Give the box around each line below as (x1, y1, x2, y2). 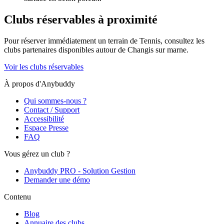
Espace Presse (24, 123, 68, 132)
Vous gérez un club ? (4, 149, 70, 158)
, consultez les (160, 36, 204, 45)
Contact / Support (24, 105, 79, 114)
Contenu (4, 192, 31, 201)
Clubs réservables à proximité (4, 12, 157, 26)
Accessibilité (24, 114, 64, 123)
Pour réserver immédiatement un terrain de (4, 36, 139, 45)
